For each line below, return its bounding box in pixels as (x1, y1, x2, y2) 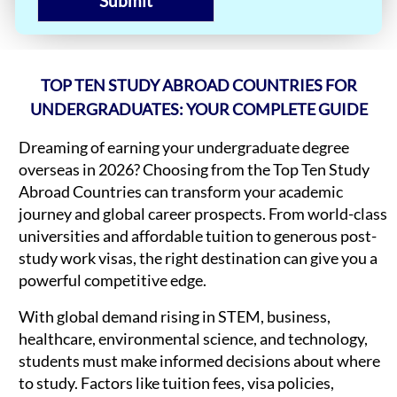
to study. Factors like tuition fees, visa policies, (19, 373, 334, 393)
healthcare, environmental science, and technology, (19, 329, 368, 349)
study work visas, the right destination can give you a (19, 248, 378, 269)
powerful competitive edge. (19, 270, 206, 291)
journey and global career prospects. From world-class (19, 204, 387, 224)
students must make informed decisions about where (19, 351, 380, 371)
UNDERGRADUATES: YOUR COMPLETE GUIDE (29, 99, 368, 120)
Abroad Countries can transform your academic (19, 182, 343, 202)
